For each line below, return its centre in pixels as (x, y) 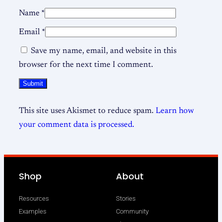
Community (132, 212)
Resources (34, 199)
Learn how (175, 111)
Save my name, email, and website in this (104, 51)
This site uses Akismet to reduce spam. (87, 111)
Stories (126, 199)
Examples (33, 212)
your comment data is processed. (77, 125)
